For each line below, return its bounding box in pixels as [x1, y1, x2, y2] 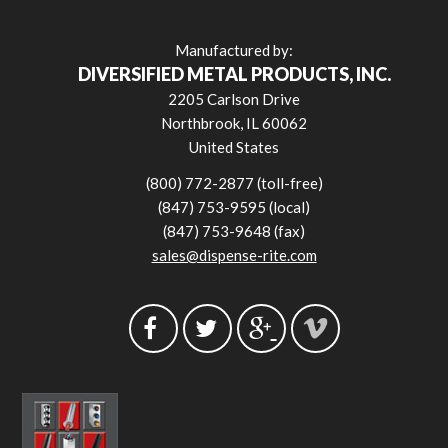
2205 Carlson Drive [168, 89, 301, 108]
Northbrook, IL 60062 [161, 113, 308, 132]
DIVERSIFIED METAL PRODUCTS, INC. [77, 62, 391, 85]
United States [189, 137, 280, 156]
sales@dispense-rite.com [151, 245, 317, 264]
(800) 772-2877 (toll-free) [145, 173, 323, 192]
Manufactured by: [175, 40, 294, 59]
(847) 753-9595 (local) [158, 197, 311, 216]
